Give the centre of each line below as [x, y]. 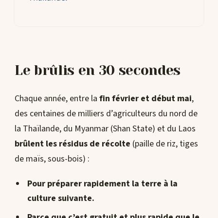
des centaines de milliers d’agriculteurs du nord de [106, 114]
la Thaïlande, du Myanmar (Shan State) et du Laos [105, 129]
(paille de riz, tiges [164, 144]
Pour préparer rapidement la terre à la [102, 183]
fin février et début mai [145, 99]
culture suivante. [61, 198]
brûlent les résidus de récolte [73, 144]
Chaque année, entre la [57, 99]
